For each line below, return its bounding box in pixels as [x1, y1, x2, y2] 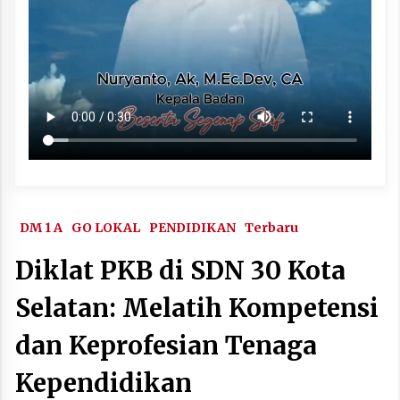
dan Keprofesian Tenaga [15, 329, 317, 362]
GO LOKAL [71, 219, 140, 236]
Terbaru [245, 219, 298, 236]
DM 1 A [20, 219, 62, 236]
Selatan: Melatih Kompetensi [15, 291, 379, 324]
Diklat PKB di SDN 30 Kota [15, 254, 346, 287]
